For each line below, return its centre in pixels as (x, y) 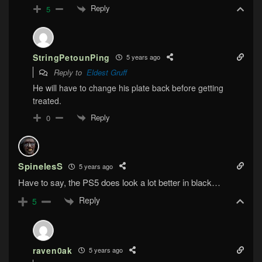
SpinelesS (41, 166)
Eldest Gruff (107, 72)
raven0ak (53, 250)
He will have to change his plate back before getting (128, 87)
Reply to (69, 72)
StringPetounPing (72, 57)
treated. (47, 100)
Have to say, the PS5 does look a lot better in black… (119, 182)
